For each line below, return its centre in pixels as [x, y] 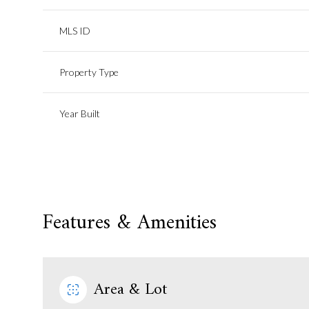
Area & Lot [131, 290]
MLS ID [75, 31]
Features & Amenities [130, 223]
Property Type [89, 72]
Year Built [80, 113]
